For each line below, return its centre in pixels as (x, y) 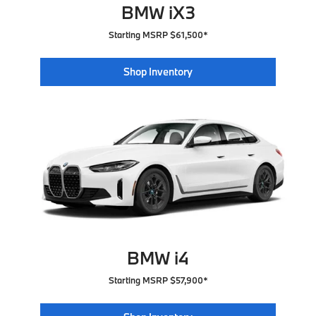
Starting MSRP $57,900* (158, 280)
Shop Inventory (158, 72)
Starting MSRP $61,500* (158, 35)
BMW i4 (158, 258)
